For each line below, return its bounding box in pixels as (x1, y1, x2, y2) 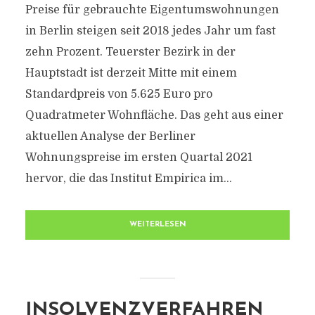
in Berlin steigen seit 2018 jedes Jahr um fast (25, 25, 276, 37)
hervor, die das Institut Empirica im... (25, 172, 232, 185)
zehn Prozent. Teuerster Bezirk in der (25, 46, 236, 58)
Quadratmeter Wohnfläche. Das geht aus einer (25, 109, 283, 122)
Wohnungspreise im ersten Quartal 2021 (25, 151, 252, 164)
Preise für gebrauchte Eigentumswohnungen (25, 4, 279, 16)
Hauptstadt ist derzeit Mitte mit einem (25, 67, 237, 79)
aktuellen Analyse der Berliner (25, 130, 195, 143)
